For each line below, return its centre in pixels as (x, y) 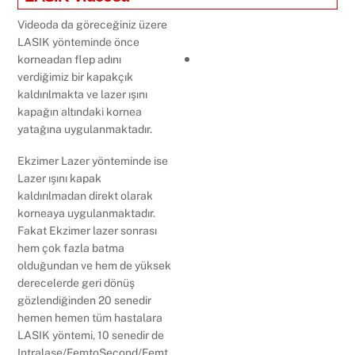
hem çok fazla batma (71, 248)
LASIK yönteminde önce (79, 42)
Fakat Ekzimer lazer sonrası (88, 231)
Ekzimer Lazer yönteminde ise (93, 161)
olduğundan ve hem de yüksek (95, 266)
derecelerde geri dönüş (76, 283)
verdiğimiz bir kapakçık (76, 76)
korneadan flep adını (70, 59)
